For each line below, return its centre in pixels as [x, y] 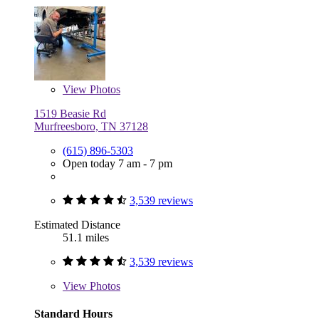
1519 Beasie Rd [70, 113]
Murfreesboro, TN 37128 [91, 126]
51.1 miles [86, 237]
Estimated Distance [77, 224]
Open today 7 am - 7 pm [117, 163]
